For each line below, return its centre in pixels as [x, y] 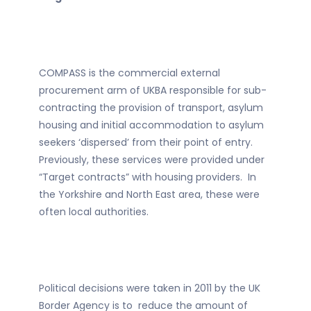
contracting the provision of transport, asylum [151, 108]
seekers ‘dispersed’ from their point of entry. [147, 143]
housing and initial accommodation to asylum [151, 125]
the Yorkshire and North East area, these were [149, 195]
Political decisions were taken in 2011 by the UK [150, 288]
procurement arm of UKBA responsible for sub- [153, 91]
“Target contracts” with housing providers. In [148, 177]
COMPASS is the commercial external [129, 73]
